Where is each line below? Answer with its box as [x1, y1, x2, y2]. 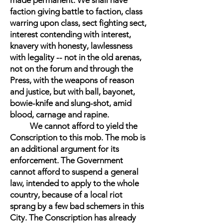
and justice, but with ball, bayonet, [10, 87, 135, 97]
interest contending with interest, [10, 29, 131, 39]
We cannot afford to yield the [10, 121, 137, 131]
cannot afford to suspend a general [10, 167, 138, 177]
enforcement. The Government [10, 155, 123, 165]
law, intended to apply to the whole [10, 178, 139, 188]
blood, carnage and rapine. [10, 110, 109, 119]
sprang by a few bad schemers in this [10, 201, 144, 211]
